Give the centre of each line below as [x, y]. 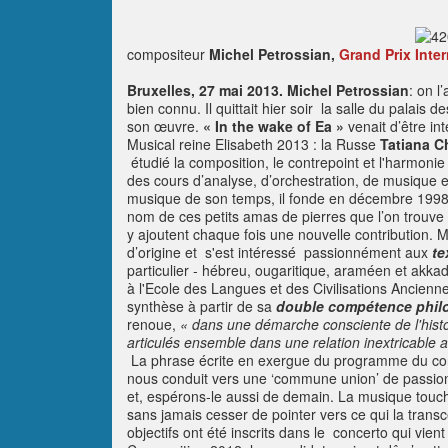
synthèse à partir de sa [201, 306]
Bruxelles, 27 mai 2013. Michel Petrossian [268, 90]
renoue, [153, 324]
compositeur [166, 54]
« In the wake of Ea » [273, 126]
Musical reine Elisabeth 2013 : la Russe [253, 144]
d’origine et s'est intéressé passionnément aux [279, 252]
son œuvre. [165, 126]
